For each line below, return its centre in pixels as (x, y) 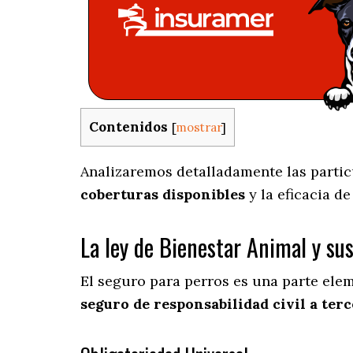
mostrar (199, 127)
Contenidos (128, 127)
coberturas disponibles (163, 195)
